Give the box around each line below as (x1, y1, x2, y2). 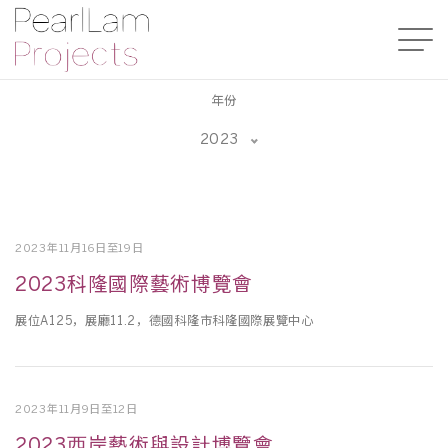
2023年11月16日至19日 (15, 244, 144, 254)
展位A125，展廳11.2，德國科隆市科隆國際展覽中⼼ (15, 316, 314, 327)
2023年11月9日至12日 (15, 405, 138, 415)
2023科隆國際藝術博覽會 (15, 276, 254, 295)
